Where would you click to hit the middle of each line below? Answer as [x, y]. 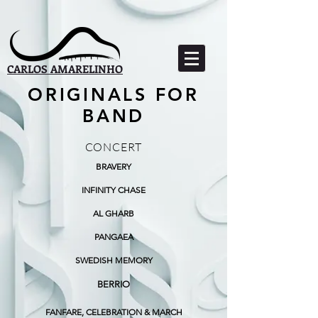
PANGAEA [114, 237]
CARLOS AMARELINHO [65, 69]
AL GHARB [114, 213]
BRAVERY [114, 166]
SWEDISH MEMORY [114, 260]
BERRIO [114, 284]
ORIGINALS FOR [114, 94]
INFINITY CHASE [114, 190]
